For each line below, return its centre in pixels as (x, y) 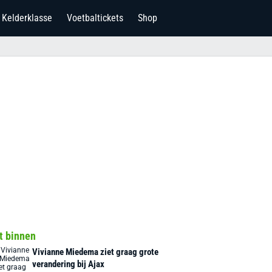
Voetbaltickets (95, 18)
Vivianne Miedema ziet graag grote (96, 252)
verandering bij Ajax (69, 264)
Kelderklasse (27, 18)
